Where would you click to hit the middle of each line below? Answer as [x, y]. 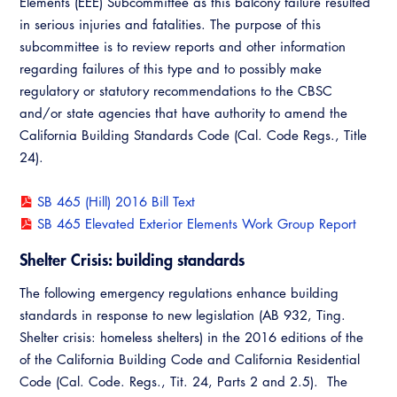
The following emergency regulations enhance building [179, 293]
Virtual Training [281, 16]
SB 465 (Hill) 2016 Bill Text [116, 202]
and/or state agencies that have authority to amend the [183, 113]
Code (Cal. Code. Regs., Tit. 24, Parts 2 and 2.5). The [183, 381]
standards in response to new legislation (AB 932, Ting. [183, 315]
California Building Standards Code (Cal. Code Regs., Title [193, 135]
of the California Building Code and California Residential [190, 359]
